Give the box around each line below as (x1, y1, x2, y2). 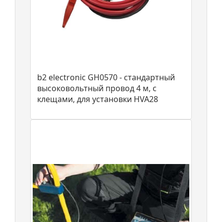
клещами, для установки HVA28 (37, 93, 158, 105)
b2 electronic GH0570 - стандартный (37, 71, 175, 83)
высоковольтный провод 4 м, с (37, 82, 157, 94)
